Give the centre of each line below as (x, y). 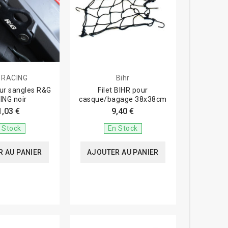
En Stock (123, 128)
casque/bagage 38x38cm (123, 99)
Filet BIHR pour (123, 90)
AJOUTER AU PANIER (123, 152)
